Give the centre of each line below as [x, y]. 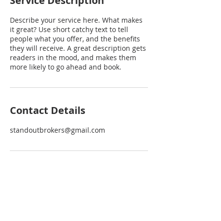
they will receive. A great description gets [78, 48]
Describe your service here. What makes [76, 20]
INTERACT [104, 196]
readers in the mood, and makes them [73, 57]
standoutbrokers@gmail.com [57, 130]
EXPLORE [24, 196]
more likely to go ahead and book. [66, 67]
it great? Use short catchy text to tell [69, 29]
